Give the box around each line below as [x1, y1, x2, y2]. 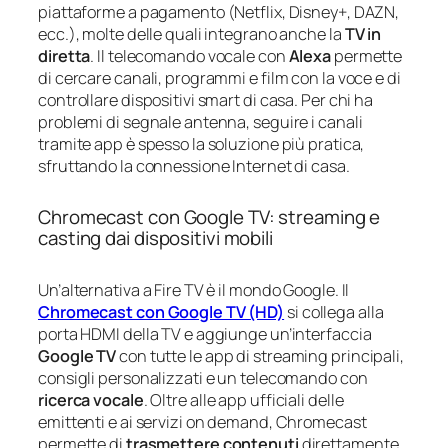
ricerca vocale [38, 388, 144, 411]
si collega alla [284, 300, 384, 323]
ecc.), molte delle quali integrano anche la [38, 22, 345, 45]
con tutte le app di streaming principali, [116, 344, 404, 367]
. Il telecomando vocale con [90, 44, 289, 67]
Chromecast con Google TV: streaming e [38, 203, 381, 230]
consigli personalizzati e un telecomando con [38, 366, 368, 389]
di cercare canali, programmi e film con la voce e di [38, 66, 401, 89]
